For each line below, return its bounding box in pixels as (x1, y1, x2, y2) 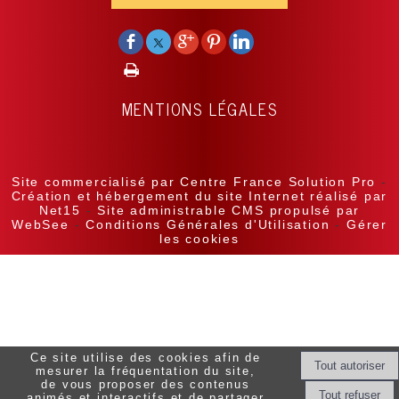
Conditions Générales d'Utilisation (85, 217, 330, 232)
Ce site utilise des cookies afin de (29, 350, 261, 364)
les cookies (159, 232, 240, 247)
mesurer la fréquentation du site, (36, 363, 256, 378)
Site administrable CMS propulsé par (97, 203, 361, 218)
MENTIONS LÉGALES (121, 95, 278, 123)
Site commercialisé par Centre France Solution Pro (12, 175, 377, 190)
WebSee (12, 217, 69, 232)
